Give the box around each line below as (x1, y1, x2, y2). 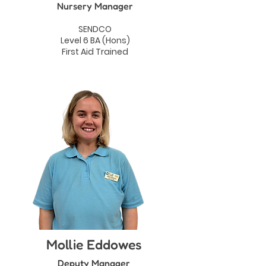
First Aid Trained (62, 46, 128, 58)
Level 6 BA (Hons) (60, 34, 130, 46)
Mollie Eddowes (46, 236, 142, 252)
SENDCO (78, 23, 112, 35)
